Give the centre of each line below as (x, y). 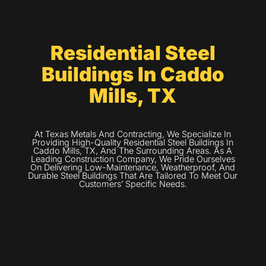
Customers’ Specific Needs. (133, 184)
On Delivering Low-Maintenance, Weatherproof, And (133, 167)
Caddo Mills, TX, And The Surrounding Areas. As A (133, 151)
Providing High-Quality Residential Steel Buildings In (133, 142)
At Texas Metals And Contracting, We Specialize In (133, 134)
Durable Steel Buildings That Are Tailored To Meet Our (133, 176)
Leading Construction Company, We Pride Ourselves (133, 159)
